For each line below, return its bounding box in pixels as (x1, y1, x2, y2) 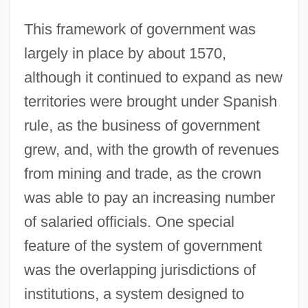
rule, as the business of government (23, 116, 260, 134)
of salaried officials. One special (23, 212, 234, 230)
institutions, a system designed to (23, 285, 244, 302)
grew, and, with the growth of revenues (23, 140, 279, 158)
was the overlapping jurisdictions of (23, 261, 256, 278)
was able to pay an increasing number (23, 188, 275, 206)
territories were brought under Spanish (23, 92, 277, 110)
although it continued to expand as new (23, 68, 283, 86)
